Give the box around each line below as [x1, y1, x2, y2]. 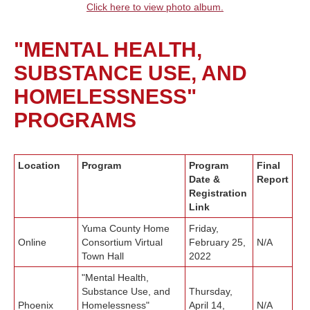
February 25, [189, 237, 246, 248]
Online [18, 237, 46, 248]
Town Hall [82, 250, 124, 262]
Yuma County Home [82, 223, 170, 235]
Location [18, 160, 60, 172]
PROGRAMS [14, 108, 136, 131]
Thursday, [189, 286, 232, 298]
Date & [189, 174, 220, 185]
